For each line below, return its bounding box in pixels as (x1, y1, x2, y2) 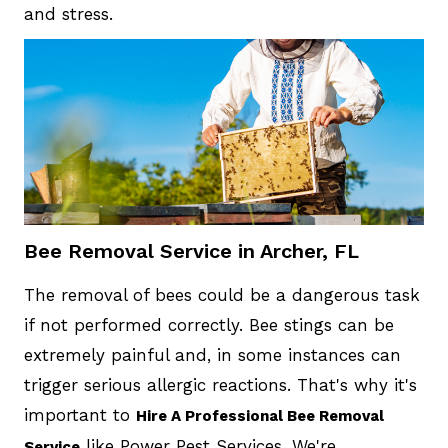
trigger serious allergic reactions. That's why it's (23, 375, 417, 396)
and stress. (23, 3, 113, 24)
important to (23, 405, 136, 426)
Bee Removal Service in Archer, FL (23, 239, 359, 264)
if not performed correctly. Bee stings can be (23, 315, 394, 336)
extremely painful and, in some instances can (23, 345, 401, 366)
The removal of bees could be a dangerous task (23, 285, 420, 306)
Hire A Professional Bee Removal (135, 407, 384, 426)
